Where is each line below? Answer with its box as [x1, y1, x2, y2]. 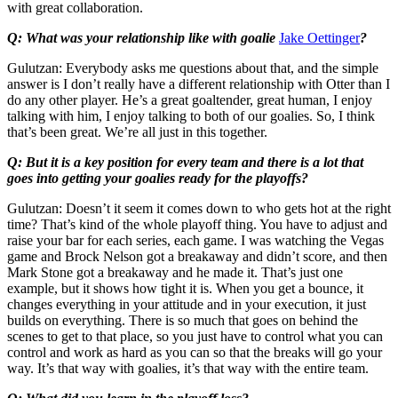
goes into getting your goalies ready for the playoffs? [7, 170, 308, 186]
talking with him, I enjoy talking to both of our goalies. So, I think [7, 107, 375, 123]
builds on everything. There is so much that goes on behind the [7, 312, 358, 328]
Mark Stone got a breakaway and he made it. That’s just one [7, 264, 343, 280]
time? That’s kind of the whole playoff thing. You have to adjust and [7, 216, 387, 232]
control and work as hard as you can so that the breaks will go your [7, 344, 382, 360]
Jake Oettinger [279, 29, 360, 45]
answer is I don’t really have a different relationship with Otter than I [7, 76, 390, 92]
